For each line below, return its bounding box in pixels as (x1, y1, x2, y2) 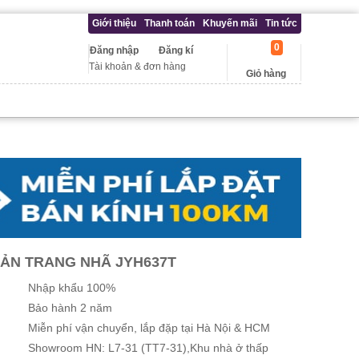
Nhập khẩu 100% (28, 281, 115, 294)
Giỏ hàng (246, 68, 286, 79)
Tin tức (265, 18, 297, 29)
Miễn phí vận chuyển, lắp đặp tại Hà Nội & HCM (28, 321, 270, 334)
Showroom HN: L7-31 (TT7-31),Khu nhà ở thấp (28, 341, 268, 354)
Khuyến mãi (203, 18, 257, 29)
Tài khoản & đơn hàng (89, 61, 186, 72)
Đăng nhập (90, 45, 139, 56)
